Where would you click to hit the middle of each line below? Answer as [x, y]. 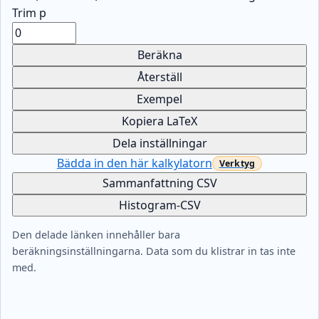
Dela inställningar [159, 143]
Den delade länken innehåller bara [96, 235]
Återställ [159, 77]
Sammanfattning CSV [159, 183]
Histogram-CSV [159, 205]
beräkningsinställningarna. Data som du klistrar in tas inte [154, 251]
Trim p [29, 12]
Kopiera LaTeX [159, 121]
